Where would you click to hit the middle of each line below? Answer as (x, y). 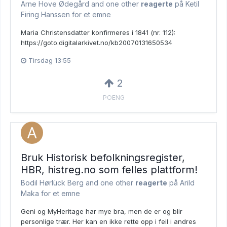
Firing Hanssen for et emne (66, 14)
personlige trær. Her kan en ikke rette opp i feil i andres (108, 221)
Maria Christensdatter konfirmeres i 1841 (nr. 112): (98, 32)
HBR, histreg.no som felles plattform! (109, 169)
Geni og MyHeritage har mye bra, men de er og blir (102, 211)
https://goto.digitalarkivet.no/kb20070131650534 (97, 42)
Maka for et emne (50, 193)
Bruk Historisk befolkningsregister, (103, 157)
